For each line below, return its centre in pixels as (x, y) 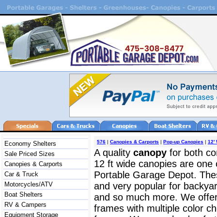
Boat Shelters (23, 194)
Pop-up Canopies (183, 142)
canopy (151, 153)
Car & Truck (21, 174)
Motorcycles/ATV (29, 184)
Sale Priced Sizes (30, 154)
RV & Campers (25, 205)
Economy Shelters (30, 144)
